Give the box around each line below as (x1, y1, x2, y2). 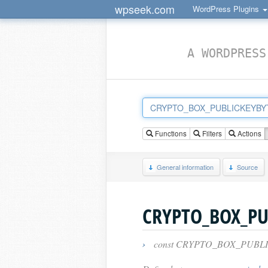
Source (237, 162, 258, 172)
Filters (200, 129, 222, 138)
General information (157, 162, 214, 172)
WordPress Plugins (193, 3, 261, 14)
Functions (153, 129, 187, 138)
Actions (236, 129, 261, 138)
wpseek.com (115, 1, 175, 17)
